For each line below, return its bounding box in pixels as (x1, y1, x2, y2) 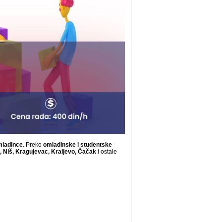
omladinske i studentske (43, 141, 112, 148)
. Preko (22, 141, 43, 148)
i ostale (96, 148, 117, 155)
